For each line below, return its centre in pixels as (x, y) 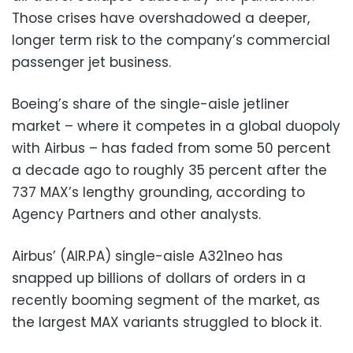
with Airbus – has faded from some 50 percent (171, 148)
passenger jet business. (91, 62)
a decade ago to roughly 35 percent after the (169, 170)
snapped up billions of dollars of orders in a (159, 278)
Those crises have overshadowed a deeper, (161, 18)
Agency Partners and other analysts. (136, 214)
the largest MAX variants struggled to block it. (167, 322)
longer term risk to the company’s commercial (171, 40)
